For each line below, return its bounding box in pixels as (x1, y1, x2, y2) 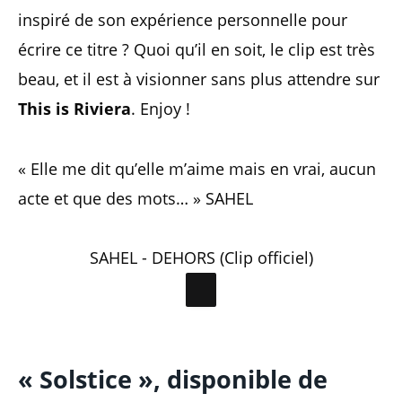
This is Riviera (18, 98, 131, 120)
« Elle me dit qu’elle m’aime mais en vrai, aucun (18, 157, 376, 179)
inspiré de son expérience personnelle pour (18, 9, 347, 31)
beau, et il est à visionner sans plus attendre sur (18, 68, 380, 91)
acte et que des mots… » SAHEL (18, 187, 253, 209)
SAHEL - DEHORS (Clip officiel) (89, 247, 313, 269)
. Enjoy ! (131, 98, 190, 120)
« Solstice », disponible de (18, 362, 328, 396)
